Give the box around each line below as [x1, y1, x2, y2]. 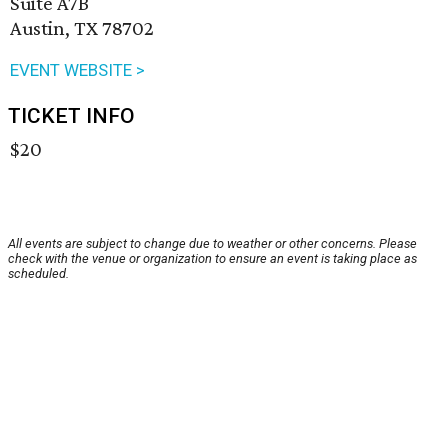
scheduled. [8, 266, 69, 282]
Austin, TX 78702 [10, 16, 154, 41]
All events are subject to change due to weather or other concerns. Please [8, 236, 417, 252]
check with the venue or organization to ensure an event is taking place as [8, 251, 417, 267]
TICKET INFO [8, 104, 135, 129]
